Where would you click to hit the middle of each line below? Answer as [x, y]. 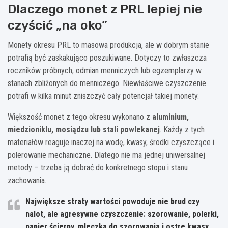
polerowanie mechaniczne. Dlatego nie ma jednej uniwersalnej [106, 155]
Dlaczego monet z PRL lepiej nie [105, 9]
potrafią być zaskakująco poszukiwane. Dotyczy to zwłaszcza [107, 58]
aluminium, [170, 117]
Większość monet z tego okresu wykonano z [80, 117]
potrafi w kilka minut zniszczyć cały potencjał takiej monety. [103, 96]
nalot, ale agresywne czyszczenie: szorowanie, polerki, [122, 214]
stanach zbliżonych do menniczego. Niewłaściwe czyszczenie [107, 83]
